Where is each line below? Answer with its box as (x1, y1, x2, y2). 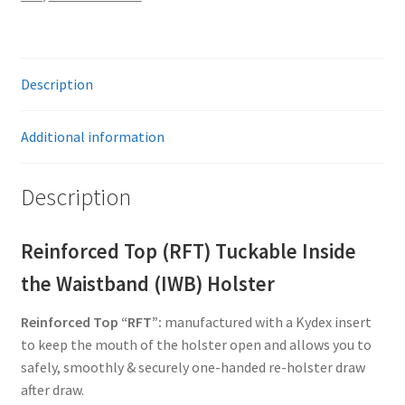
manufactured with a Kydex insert (161, 313, 372, 332)
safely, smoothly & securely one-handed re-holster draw (20, 358, 365, 377)
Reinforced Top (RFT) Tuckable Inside (20, 239, 356, 265)
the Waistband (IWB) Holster (20, 271, 279, 297)
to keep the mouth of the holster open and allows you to (20, 335, 372, 354)
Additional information (20, 127, 165, 146)
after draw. (20, 381, 84, 400)
